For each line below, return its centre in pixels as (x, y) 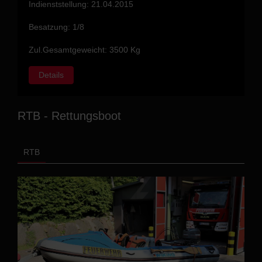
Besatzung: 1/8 (57, 27)
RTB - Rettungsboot (69, 116)
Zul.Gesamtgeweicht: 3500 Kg (85, 49)
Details (51, 75)
